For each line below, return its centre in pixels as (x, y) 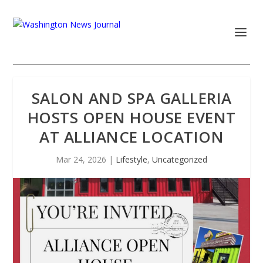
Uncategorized (180, 159)
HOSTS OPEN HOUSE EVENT (131, 117)
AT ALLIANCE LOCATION (131, 137)
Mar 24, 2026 (81, 159)
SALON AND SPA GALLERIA (131, 98)
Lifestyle (131, 159)
